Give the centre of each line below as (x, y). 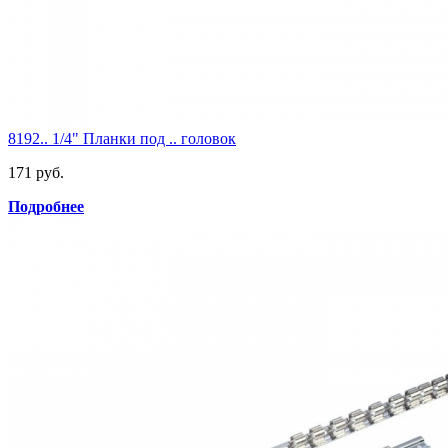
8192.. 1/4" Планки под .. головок (122, 139)
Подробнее (46, 207)
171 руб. (36, 173)
